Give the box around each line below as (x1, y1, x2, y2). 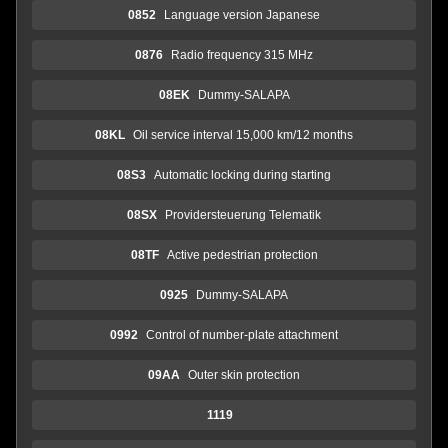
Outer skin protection (188, 367, 300, 382)
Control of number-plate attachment (146, 327, 338, 342)
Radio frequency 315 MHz (171, 47, 313, 62)
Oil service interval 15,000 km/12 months (133, 127, 353, 142)
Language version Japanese (164, 7, 320, 22)
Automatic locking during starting (154, 167, 331, 182)
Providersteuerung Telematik (165, 207, 321, 222)
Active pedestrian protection (166, 247, 318, 262)
